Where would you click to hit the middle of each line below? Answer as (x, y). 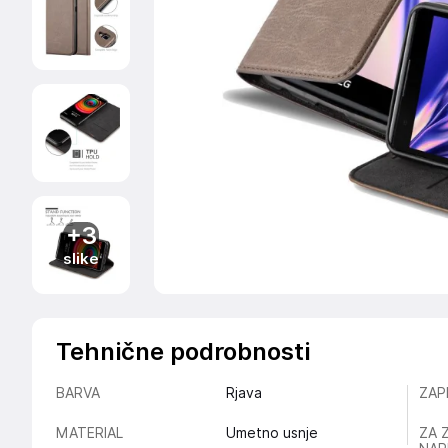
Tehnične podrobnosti (183, 351)
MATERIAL (89, 433)
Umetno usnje (271, 433)
